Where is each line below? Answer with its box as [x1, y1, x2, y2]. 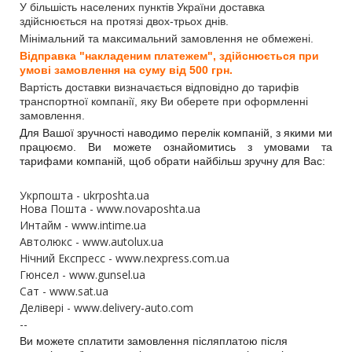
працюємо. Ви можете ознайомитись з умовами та [20, 141, 332, 153]
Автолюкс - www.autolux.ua [20, 234, 163, 249]
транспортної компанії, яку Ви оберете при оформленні [20, 95, 308, 108]
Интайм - [20, 218, 71, 233]
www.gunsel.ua [69, 267, 145, 282]
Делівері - [20, 300, 74, 315]
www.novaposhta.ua [97, 201, 200, 216]
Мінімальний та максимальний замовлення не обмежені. [20, 32, 313, 45]
